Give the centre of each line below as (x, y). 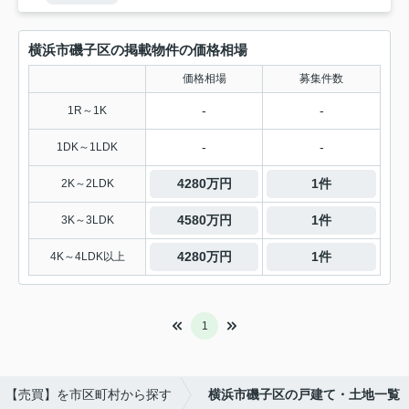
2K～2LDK (87, 184)
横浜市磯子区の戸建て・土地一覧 (304, 395)
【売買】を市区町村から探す (89, 395)
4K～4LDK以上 (87, 257)
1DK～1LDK (87, 147)
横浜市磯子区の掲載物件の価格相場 (138, 50)
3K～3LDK (87, 220)
